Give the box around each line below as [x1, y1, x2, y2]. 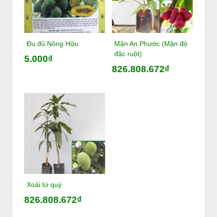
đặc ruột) [114, 49, 142, 58]
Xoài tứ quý [27, 180, 62, 188]
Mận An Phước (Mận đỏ [114, 39, 187, 47]
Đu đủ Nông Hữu [27, 39, 78, 47]
